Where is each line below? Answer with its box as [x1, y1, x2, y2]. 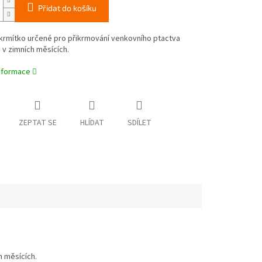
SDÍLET [127, 117, 151, 129]
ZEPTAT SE [18, 117, 57, 129]
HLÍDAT [80, 117, 104, 129]
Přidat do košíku [37, 3, 96, 13]
